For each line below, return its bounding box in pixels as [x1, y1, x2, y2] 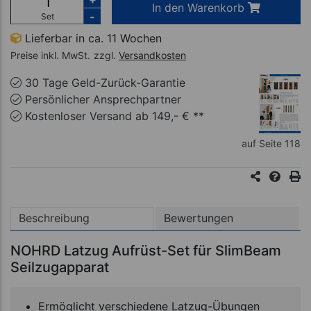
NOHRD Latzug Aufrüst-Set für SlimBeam [10, 242, 281, 259]
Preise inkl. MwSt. [10, 49, 90, 61]
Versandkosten [119, 49, 186, 61]
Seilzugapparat [10, 258, 109, 276]
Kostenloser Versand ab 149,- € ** [22, 109, 204, 123]
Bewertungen [164, 211, 234, 226]
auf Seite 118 [242, 137, 301, 149]
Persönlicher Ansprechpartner [22, 92, 181, 106]
